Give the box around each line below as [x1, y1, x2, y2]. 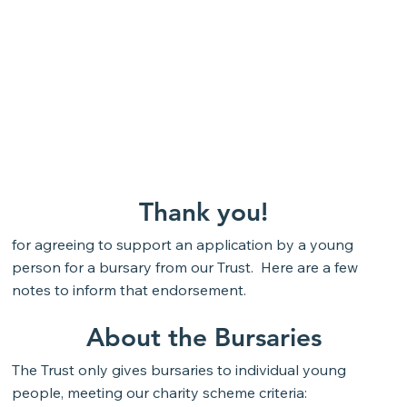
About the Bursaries [85, 322, 322, 353]
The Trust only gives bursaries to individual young [12, 360, 347, 379]
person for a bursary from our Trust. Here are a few [11, 257, 358, 276]
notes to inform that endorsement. [11, 280, 246, 299]
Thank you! [138, 196, 268, 228]
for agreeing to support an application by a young [11, 234, 353, 253]
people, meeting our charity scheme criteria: [12, 382, 308, 402]
